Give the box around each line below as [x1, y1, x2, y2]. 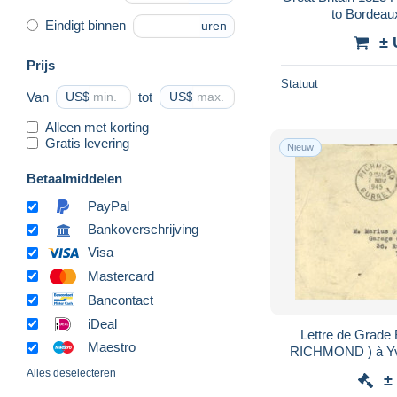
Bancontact [88, 292, 153, 307]
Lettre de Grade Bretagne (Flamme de [300, 326, 395, 342]
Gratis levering [45, 135, 129, 151]
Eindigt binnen [45, 18, 126, 34]
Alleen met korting [45, 119, 149, 135]
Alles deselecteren [27, 367, 116, 380]
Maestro [88, 339, 136, 355]
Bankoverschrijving [88, 222, 198, 237]
